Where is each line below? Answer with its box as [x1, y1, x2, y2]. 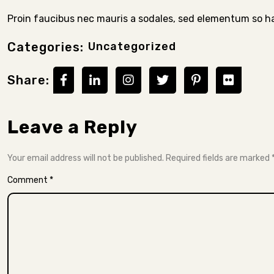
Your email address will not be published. [7, 153, 164, 163]
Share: [7, 73, 53, 87]
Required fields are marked [166, 153, 272, 163]
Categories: [7, 39, 84, 54]
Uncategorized [88, 40, 176, 53]
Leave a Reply [7, 116, 138, 138]
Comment [7, 175, 50, 185]
